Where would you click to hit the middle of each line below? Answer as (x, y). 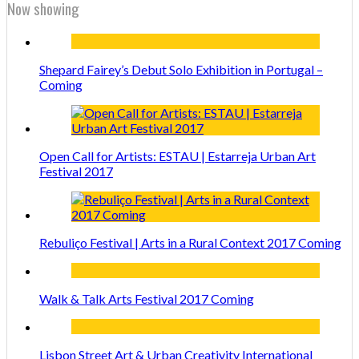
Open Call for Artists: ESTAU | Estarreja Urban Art (177, 156)
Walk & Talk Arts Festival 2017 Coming (147, 299)
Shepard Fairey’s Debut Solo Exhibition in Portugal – (181, 70)
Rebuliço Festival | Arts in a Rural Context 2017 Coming (190, 243)
